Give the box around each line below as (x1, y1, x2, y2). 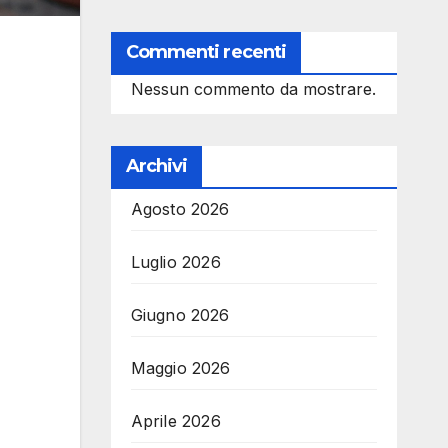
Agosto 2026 (130, 199, 230, 219)
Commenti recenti (125, 41, 287, 63)
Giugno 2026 (130, 305, 230, 325)
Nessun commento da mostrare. (130, 79, 376, 99)
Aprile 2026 (130, 411, 221, 431)
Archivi (125, 155, 188, 177)
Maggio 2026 (130, 358, 231, 378)
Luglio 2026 (130, 252, 221, 272)
